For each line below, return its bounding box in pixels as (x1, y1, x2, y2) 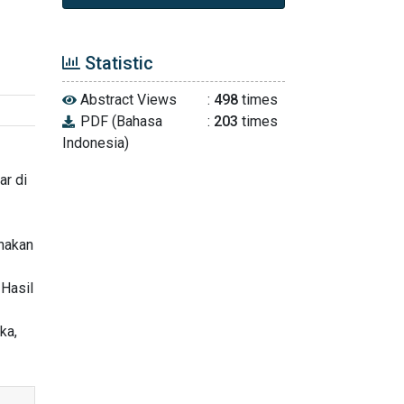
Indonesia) (61, 134, 129, 151)
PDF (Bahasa (76, 113, 162, 130)
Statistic (79, 52, 153, 74)
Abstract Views (76, 91, 177, 108)
